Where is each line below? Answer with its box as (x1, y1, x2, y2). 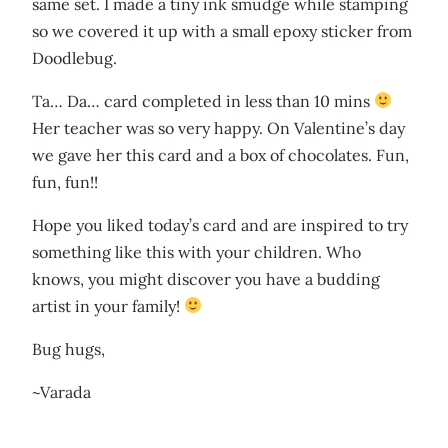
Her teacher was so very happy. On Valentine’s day (32, 117, 405, 138)
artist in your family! (32, 295, 184, 316)
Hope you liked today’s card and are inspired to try (32, 214, 408, 235)
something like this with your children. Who (32, 241, 361, 262)
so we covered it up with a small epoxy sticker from (32, 20, 412, 41)
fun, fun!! (32, 171, 98, 192)
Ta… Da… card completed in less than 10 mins (32, 90, 374, 111)
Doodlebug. (32, 47, 117, 68)
